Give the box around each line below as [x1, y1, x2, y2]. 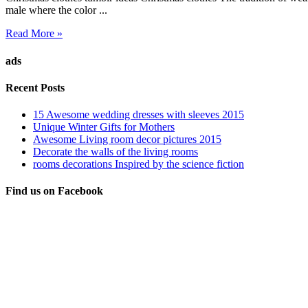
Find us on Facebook [5, 185, 103, 197]
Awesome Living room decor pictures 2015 [33, 133, 221, 146]
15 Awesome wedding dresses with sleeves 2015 [33, 109, 244, 121]
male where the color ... [5, 4, 107, 16]
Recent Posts [5, 81, 65, 93]
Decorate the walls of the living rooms [33, 146, 198, 158]
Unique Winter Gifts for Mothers [33, 121, 175, 133]
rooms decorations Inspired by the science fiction [33, 158, 244, 170]
